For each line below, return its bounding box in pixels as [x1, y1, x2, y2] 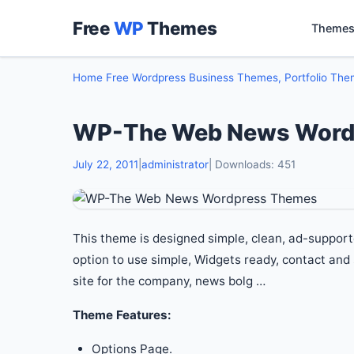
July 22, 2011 [73, 158, 138, 171]
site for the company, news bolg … [73, 273, 265, 288]
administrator [141, 158, 209, 171]
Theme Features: [73, 307, 171, 322]
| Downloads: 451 [209, 158, 296, 171]
